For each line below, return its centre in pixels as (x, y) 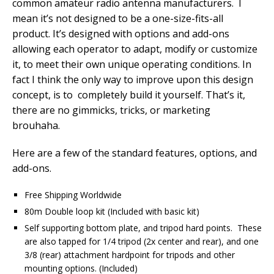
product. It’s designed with (73, 33)
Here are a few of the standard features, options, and (135, 153)
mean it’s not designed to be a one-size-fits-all (118, 18)
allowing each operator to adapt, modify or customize (135, 49)
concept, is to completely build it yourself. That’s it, (129, 94)
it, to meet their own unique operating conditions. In (132, 64)
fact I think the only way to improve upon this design (133, 79)
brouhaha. (37, 125)
